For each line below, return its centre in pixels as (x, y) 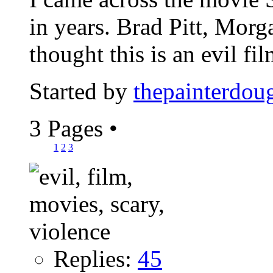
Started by (81, 91)
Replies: (96, 258)
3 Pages (69, 128)
